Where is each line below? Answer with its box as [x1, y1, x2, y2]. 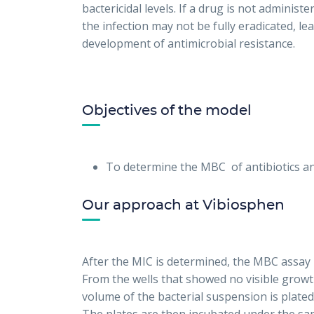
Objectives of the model [82, 104, 252, 118]
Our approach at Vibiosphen [82, 198, 288, 212]
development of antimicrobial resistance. [82, 36, 295, 51]
